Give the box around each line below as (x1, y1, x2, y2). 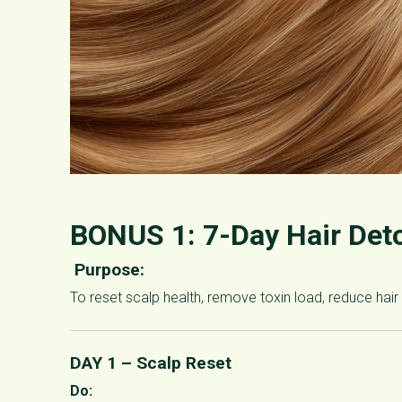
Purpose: (70, 258, 144, 280)
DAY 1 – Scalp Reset (70, 352, 232, 373)
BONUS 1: (70, 217, 203, 252)
